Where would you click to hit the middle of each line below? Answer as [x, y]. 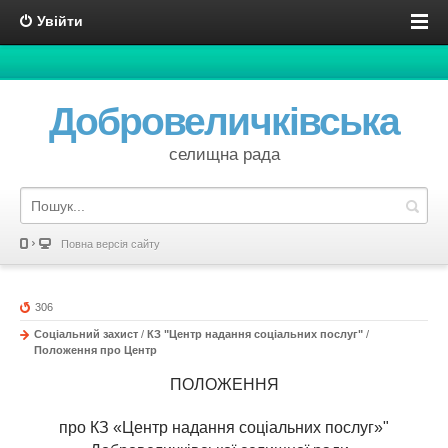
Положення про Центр [95, 350]
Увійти [60, 21]
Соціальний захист [86, 334]
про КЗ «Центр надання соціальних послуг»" [224, 427]
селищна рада [224, 154]
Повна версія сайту [110, 244]
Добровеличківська [224, 121]
